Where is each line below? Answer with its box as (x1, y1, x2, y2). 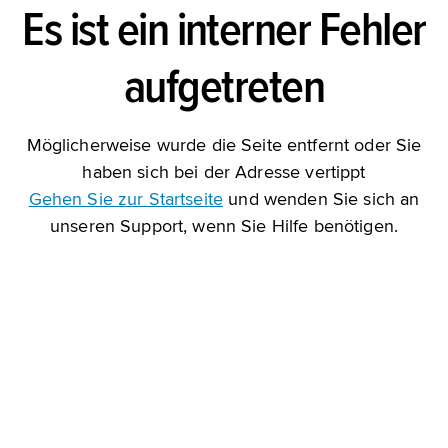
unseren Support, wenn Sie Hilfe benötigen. (49, 215, 399, 237)
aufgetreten (123, 58, 325, 116)
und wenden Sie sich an (223, 188, 420, 210)
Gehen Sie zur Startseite (28, 188, 224, 210)
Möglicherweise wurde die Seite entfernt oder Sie (26, 134, 422, 156)
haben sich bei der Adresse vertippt (82, 161, 366, 183)
